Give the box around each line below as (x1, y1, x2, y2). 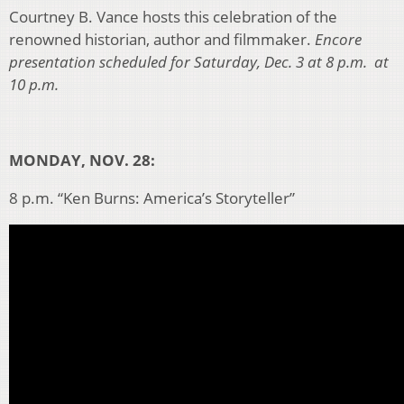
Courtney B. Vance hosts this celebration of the (9, 6, 337, 28)
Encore (315, 29, 362, 50)
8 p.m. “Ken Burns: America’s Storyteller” (9, 188, 295, 209)
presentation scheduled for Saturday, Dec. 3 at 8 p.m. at (9, 51, 389, 73)
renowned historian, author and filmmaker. (9, 29, 315, 50)
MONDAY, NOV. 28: (9, 150, 155, 171)
